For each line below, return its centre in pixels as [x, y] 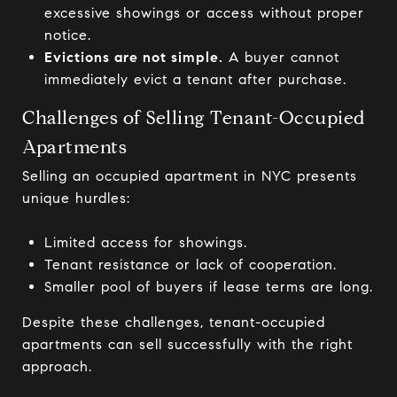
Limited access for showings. [145, 242]
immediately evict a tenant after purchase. [195, 79]
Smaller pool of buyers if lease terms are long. [208, 287]
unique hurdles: [76, 198]
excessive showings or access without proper [204, 13]
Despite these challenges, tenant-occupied [174, 322]
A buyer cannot [281, 57]
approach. [57, 366]
